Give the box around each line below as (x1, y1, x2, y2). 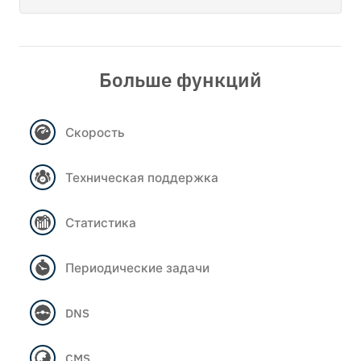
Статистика (65, 214, 136, 230)
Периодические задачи (65, 259, 210, 276)
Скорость (65, 123, 125, 140)
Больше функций (99, 66, 262, 93)
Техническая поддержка (65, 168, 218, 185)
